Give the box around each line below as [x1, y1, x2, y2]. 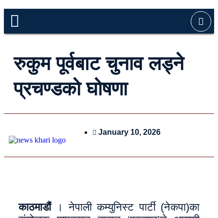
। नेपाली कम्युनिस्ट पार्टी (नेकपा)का [51, 201, 200, 213]
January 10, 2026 [98, 128, 161, 136]
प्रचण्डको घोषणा [14, 78, 127, 99]
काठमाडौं [18, 201, 51, 213]
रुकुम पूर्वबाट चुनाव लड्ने [14, 53, 184, 74]
